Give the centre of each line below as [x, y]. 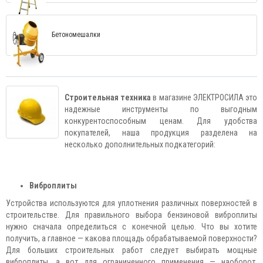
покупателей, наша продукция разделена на [161, 133]
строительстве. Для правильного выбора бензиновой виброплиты [131, 215]
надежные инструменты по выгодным [161, 109]
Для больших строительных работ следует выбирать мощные [131, 250]
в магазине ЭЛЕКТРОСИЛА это [204, 97]
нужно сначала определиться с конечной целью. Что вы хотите [131, 227]
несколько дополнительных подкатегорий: [140, 144]
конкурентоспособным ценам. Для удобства [161, 121]
